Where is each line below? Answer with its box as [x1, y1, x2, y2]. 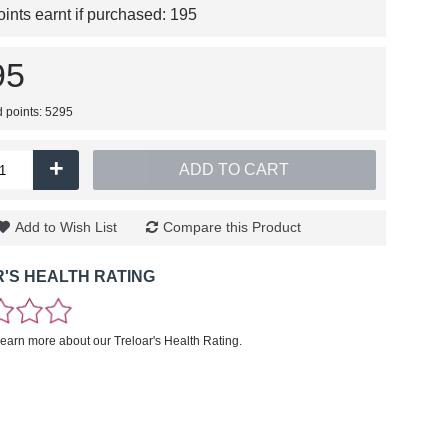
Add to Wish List [15, 219, 117, 235]
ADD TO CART [179, 161, 290, 178]
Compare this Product [163, 219, 301, 235]
